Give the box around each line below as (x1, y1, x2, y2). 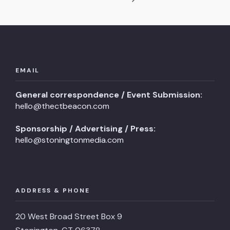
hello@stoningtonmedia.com (15, 135, 124, 146)
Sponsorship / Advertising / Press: (15, 123, 156, 135)
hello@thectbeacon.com (15, 101, 109, 112)
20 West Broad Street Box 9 (15, 211, 122, 222)
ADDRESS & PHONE (15, 186, 90, 195)
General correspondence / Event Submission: (15, 89, 202, 101)
